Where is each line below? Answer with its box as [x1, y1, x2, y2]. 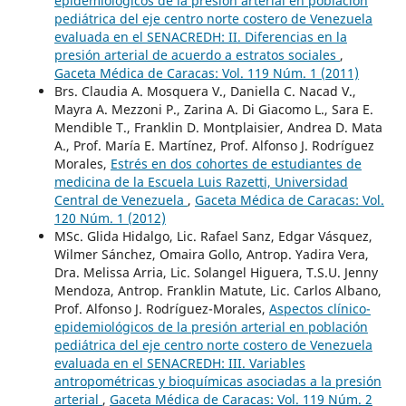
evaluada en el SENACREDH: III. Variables [53, 353, 305, 372]
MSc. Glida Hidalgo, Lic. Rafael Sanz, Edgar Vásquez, [53, 227, 372, 245]
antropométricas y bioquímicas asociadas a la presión [53, 372, 382, 390]
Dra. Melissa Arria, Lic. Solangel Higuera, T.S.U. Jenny [53, 263, 378, 281]
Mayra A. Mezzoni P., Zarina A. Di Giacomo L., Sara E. [53, 100, 373, 118]
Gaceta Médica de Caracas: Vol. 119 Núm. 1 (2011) [53, 63, 359, 82]
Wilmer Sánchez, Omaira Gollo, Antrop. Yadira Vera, [53, 245, 369, 263]
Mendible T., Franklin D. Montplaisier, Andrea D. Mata [53, 118, 382, 136]
